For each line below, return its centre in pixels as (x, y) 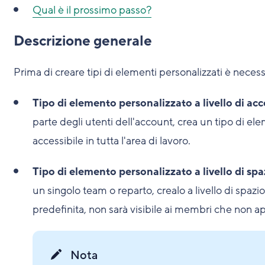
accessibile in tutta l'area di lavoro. (111, 141)
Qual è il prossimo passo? (92, 10)
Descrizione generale (83, 41)
